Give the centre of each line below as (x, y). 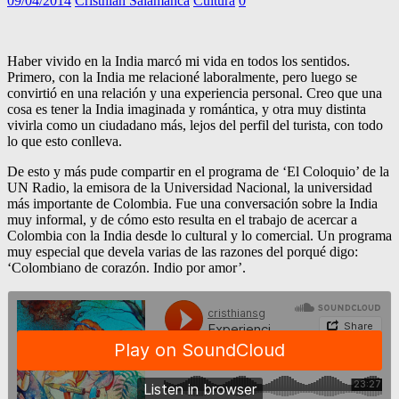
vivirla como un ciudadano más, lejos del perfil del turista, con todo (195, 125)
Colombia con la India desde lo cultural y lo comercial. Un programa (199, 235)
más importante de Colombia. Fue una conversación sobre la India (192, 203)
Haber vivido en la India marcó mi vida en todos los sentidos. (179, 61)
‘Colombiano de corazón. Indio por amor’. (126, 267)
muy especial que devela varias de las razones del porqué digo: (183, 251)
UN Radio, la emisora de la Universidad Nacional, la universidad (190, 187)
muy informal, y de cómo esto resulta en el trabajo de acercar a (182, 219)
